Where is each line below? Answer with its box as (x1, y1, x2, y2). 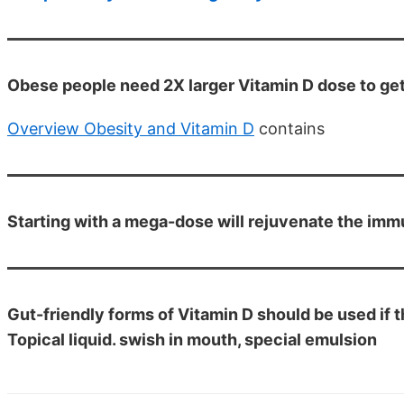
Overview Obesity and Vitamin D (7, 119, 254, 139)
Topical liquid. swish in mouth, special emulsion (7, 330, 377, 350)
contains (254, 119, 325, 139)
